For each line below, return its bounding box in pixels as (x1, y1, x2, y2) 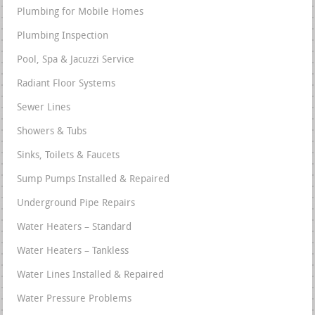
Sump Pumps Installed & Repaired (17, 174, 170, 186)
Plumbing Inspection (17, 31, 109, 42)
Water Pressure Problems (17, 294, 132, 305)
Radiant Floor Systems (17, 79, 116, 90)
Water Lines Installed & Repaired (17, 270, 165, 281)
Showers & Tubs (17, 127, 87, 138)
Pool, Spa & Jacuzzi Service (17, 55, 135, 66)
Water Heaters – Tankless (17, 246, 129, 257)
